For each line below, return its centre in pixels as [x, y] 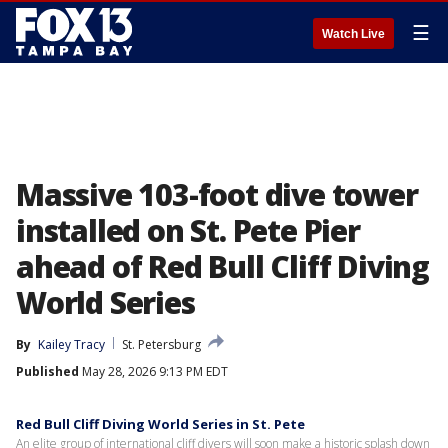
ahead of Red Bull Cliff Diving [222, 266]
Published [47, 371]
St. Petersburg [161, 344]
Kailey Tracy [71, 344]
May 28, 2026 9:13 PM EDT [153, 371]
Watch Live [353, 34]
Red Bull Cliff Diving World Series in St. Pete [160, 424]
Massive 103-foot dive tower [217, 194]
